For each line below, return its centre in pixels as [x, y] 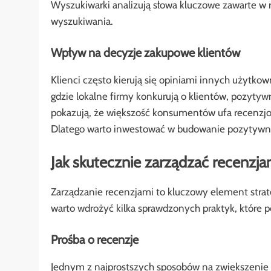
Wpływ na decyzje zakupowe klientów [145, 52]
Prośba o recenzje [95, 239]
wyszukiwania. [82, 21]
